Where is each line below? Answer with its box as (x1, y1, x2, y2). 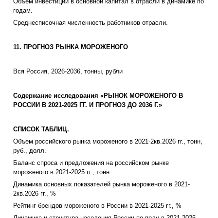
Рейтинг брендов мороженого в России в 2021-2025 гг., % (13, 202, 182, 210)
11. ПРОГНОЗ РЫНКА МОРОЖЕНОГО (13, 43, 128, 51)
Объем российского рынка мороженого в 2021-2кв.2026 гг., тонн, (13, 138, 202, 145)
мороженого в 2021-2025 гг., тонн (13, 168, 109, 176)
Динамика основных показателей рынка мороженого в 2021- (13, 181, 190, 188)
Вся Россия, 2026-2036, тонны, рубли (13, 68, 123, 75)
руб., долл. (13, 147, 46, 155)
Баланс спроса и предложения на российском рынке (13, 159, 169, 167)
